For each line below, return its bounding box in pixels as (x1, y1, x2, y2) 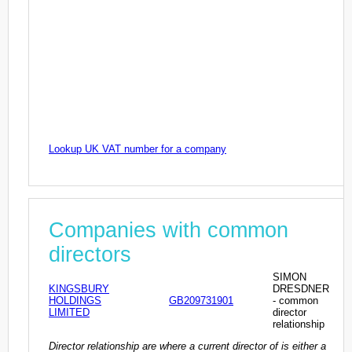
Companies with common (49, 218, 288, 242)
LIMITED (49, 306, 90, 318)
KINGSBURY (49, 282, 109, 295)
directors (49, 242, 131, 266)
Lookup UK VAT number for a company (49, 143, 226, 156)
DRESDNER (273, 282, 329, 295)
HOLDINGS (49, 294, 101, 306)
